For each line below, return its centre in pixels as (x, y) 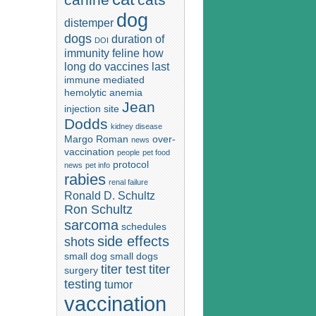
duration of (138, 38)
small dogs (134, 256)
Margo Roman (96, 139)
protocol (131, 164)
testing (83, 284)
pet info (98, 165)
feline (126, 53)
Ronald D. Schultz (110, 195)
